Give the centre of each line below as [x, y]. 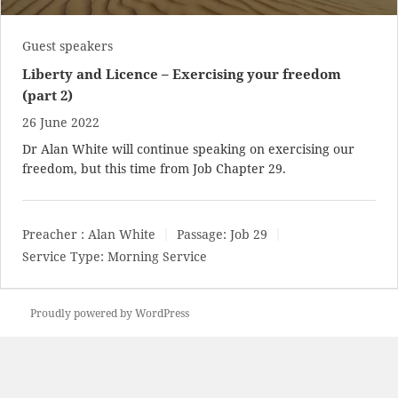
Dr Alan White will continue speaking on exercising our [188, 148]
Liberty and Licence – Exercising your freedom [182, 73]
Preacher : [53, 235]
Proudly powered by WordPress [110, 313]
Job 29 [249, 235]
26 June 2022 [61, 122]
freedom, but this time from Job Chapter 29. [154, 168]
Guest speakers [68, 45]
